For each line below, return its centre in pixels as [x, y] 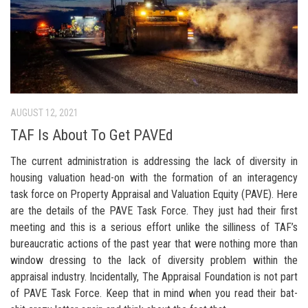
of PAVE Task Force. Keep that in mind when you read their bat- [154, 293]
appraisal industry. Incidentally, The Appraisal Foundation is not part [154, 276]
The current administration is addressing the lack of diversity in [154, 161]
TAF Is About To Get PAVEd [92, 135]
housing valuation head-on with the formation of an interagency [154, 177]
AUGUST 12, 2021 [44, 112]
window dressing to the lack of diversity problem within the [154, 260]
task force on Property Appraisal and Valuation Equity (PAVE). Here [154, 194]
